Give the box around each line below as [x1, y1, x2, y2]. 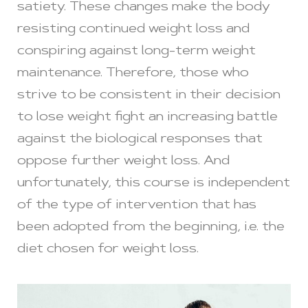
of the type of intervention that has [17, 199, 256, 212]
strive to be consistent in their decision [17, 89, 280, 102]
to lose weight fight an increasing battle [17, 111, 278, 124]
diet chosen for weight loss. [17, 243, 199, 256]
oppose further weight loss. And [17, 155, 230, 168]
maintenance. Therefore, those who [17, 67, 249, 80]
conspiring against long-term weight [17, 45, 256, 58]
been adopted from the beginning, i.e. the [17, 221, 285, 234]
